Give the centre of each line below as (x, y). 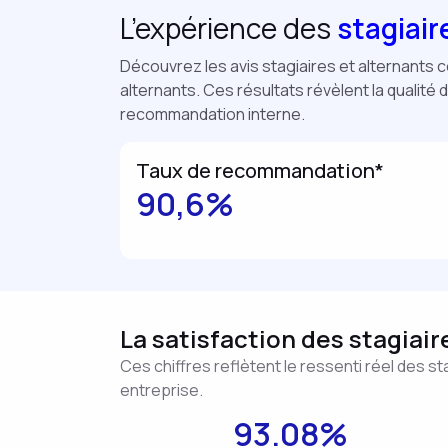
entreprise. (161, 390)
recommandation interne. (212, 114)
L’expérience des (225, 28)
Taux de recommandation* (260, 170)
